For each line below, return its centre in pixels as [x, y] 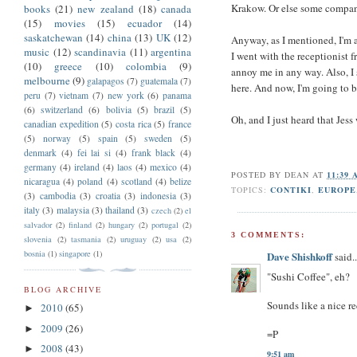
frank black [153, 152]
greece [69, 66]
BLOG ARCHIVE [63, 289]
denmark [40, 152]
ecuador [144, 23]
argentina [171, 51]
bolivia [118, 109]
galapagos [106, 80]
